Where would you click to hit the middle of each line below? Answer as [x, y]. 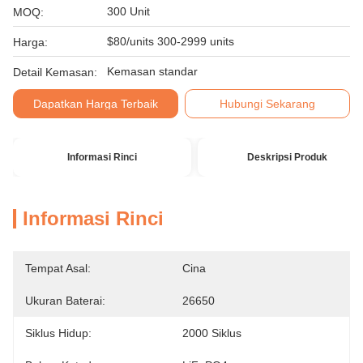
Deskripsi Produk [287, 157]
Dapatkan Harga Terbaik [95, 104]
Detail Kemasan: [55, 72]
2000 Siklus [212, 333]
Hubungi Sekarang [268, 104]
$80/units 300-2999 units [171, 41]
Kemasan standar [152, 71]
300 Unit [128, 11]
